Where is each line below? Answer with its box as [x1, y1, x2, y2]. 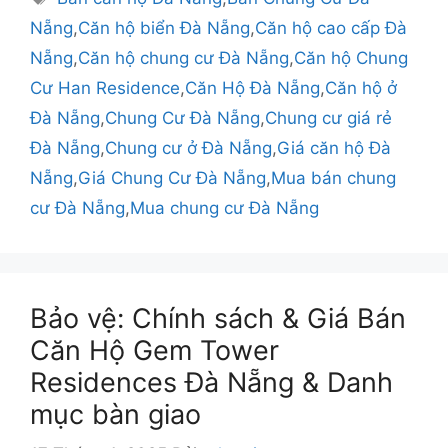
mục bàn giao [30, 397, 201, 431]
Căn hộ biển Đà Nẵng [78, 17, 250, 38]
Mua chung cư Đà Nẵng [130, 197, 319, 218]
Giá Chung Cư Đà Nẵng [78, 167, 266, 188]
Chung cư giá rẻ [265, 107, 392, 128]
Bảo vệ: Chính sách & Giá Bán [30, 301, 406, 335]
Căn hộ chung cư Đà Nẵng [78, 47, 289, 68]
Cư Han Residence [30, 77, 180, 98]
